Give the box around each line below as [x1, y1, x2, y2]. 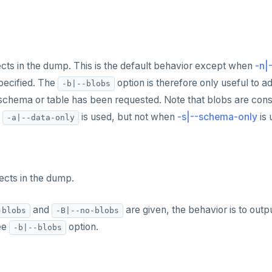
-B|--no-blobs [56, 205, 119, 215]
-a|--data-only [7, 112, 75, 122]
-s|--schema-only [177, 111, 257, 123]
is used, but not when [79, 111, 177, 123]
